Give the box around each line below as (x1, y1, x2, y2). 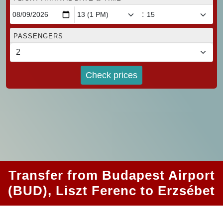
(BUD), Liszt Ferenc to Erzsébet (8, 183, 215, 199)
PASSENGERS (13, 32, 63, 40)
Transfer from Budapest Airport (8, 168, 215, 183)
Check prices (86, 70, 137, 80)
